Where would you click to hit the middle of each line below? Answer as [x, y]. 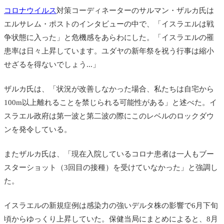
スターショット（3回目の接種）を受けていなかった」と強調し [111, 168]
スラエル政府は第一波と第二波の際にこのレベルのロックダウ [109, 116]
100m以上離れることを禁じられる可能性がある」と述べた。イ [110, 103]
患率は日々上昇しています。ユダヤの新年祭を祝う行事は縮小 [109, 51]
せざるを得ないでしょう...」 [52, 65]
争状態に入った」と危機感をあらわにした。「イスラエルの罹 [109, 38]
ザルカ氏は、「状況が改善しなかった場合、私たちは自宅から [109, 89]
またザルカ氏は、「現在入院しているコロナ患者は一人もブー [109, 154]
